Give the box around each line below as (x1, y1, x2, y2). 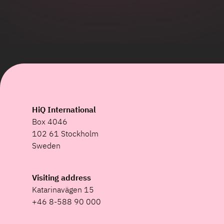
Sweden (32, 140, 60, 150)
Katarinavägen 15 (32, 184, 94, 194)
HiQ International (32, 104, 96, 114)
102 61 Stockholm (32, 128, 98, 138)
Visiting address (32, 172, 91, 182)
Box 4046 (32, 116, 67, 126)
